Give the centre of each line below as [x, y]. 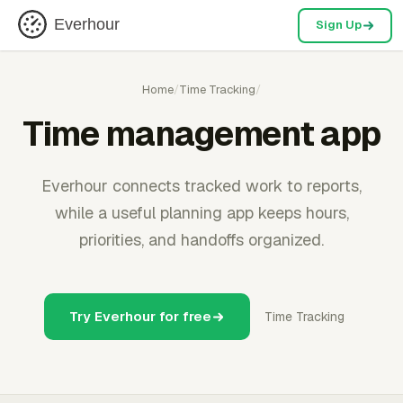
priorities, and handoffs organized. [201, 240]
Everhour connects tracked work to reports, [201, 186]
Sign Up [338, 25]
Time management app [201, 134]
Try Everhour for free [140, 316]
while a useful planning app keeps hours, [201, 213]
